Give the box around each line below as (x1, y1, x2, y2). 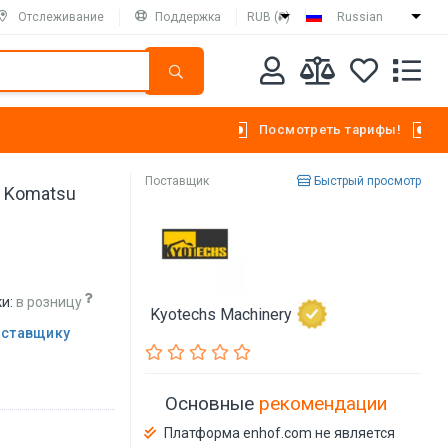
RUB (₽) (247, 10, 290, 24)
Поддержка (155, 9, 221, 24)
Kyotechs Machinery (150, 304, 293, 324)
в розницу (16, 294, 83, 310)
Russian (337, 10, 383, 24)
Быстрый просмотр (310, 174, 421, 188)
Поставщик (145, 174, 210, 188)
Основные (165, 391, 260, 415)
